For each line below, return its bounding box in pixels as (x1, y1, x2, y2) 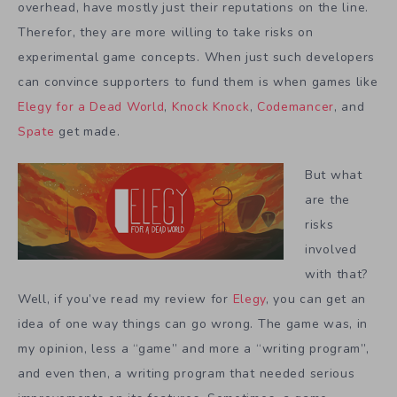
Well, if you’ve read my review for (18, 290, 233, 307)
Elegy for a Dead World (18, 97, 165, 115)
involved (305, 240, 357, 258)
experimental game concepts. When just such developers (18, 48, 376, 66)
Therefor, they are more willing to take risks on (18, 23, 314, 41)
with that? (305, 265, 368, 283)
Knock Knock (171, 97, 250, 115)
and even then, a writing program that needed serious (18, 364, 355, 382)
